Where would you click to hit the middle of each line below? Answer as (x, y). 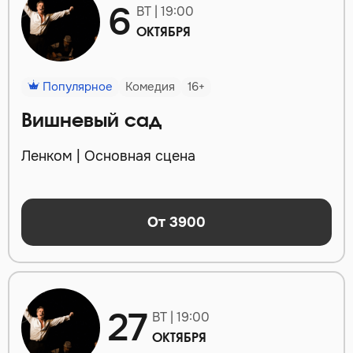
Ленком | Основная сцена (108, 156)
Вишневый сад (91, 122)
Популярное (76, 87)
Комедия (150, 87)
